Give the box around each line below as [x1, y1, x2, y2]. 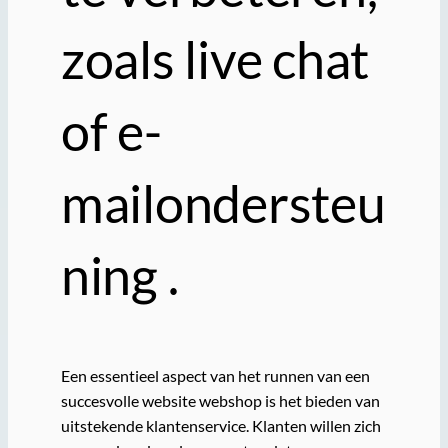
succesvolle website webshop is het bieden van [60, 390, 380, 410]
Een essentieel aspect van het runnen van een [60, 365, 370, 385]
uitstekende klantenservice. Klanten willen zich [60, 415, 381, 435]
